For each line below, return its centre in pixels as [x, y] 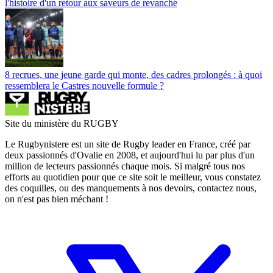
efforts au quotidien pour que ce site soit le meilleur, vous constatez [133, 177]
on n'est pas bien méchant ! [57, 199]
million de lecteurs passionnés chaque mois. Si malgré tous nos [125, 166]
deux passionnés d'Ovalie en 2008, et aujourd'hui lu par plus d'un [130, 155]
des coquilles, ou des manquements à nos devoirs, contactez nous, [131, 188]
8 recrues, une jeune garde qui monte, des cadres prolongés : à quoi [133, 74]
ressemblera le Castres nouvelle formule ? [84, 85]
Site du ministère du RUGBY [62, 123]
